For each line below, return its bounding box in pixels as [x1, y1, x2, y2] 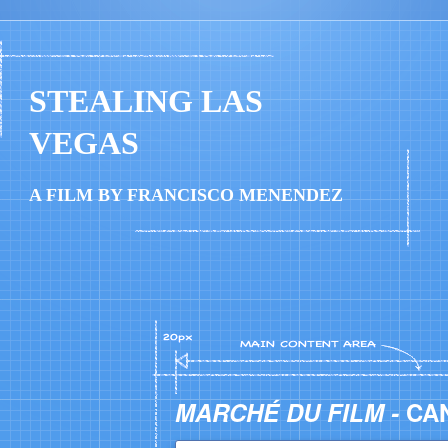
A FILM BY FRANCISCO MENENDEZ [29, 185, 343, 205]
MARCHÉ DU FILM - [175, 395, 406, 429]
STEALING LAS [29, 83, 263, 119]
